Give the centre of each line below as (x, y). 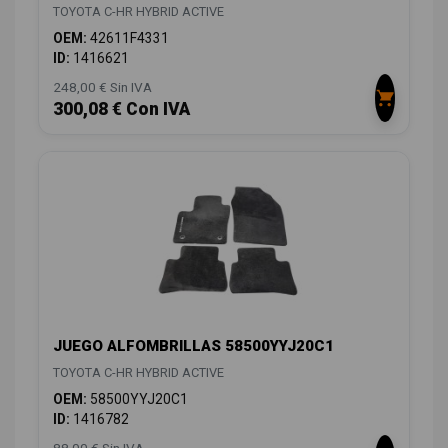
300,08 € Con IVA (121, 108)
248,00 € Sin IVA (102, 86)
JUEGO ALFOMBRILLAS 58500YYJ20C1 (193, 345)
